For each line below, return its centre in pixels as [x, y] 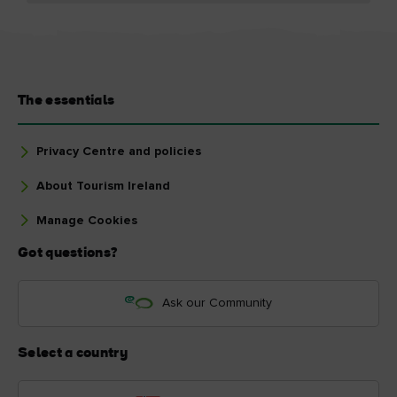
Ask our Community [217, 303]
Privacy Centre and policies [119, 151]
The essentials [66, 101]
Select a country [73, 353]
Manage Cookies [87, 220]
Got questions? [68, 253]
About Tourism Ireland [103, 186]
